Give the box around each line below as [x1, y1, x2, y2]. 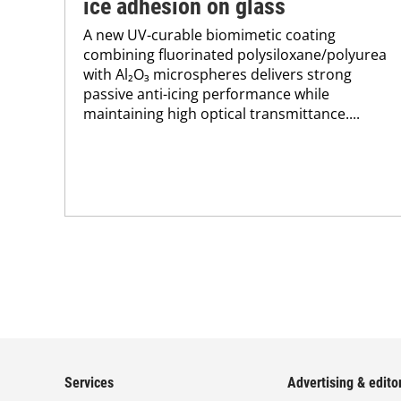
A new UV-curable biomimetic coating [83, 24, 336, 45]
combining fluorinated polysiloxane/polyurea [83, 44, 387, 64]
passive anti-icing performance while [83, 83, 329, 104]
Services [64, 374, 114, 391]
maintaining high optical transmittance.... [83, 103, 360, 124]
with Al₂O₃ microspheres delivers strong [83, 64, 352, 84]
